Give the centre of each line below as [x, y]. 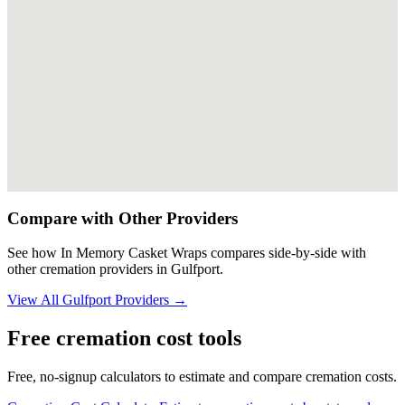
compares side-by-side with [287, 253]
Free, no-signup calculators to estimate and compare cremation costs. [202, 377]
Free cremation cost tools [124, 339]
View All [35, 300]
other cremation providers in [89, 269]
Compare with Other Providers [122, 218]
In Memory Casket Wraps [134, 253]
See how [34, 253]
